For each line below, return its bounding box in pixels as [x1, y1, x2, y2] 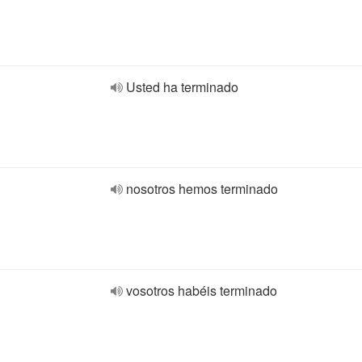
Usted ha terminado [126, 78, 238, 96]
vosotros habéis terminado [126, 281, 277, 300]
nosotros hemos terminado [126, 179, 278, 198]
